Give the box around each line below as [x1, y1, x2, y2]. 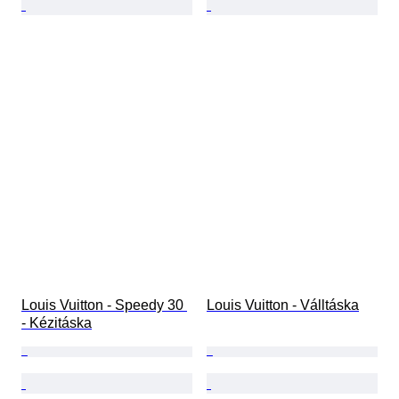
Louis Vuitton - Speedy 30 [21, 297, 187, 313]
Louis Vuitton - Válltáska [207, 297, 359, 313]
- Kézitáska [21, 315, 92, 331]
